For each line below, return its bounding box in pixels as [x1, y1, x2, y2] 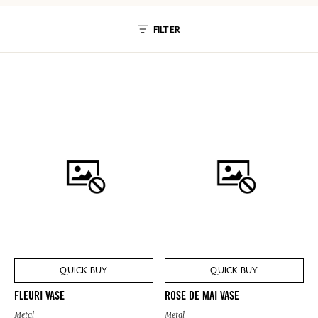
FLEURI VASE [14, 291, 65, 303]
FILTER [153, 24, 181, 35]
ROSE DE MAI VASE [165, 291, 239, 303]
